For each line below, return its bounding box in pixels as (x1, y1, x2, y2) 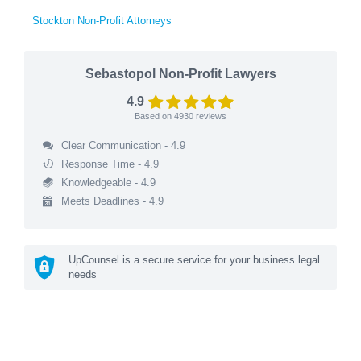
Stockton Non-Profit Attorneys (32, 14, 172, 27)
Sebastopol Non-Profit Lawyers (85, 66, 276, 81)
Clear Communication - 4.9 (60, 139, 185, 151)
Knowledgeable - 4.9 (60, 176, 156, 189)
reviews (193, 110, 226, 121)
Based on (135, 110, 174, 121)
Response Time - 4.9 (60, 157, 159, 170)
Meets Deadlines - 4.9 (60, 194, 164, 207)
